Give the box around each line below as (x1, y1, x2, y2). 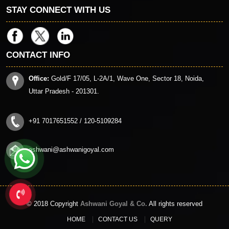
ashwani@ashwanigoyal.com (29, 146, 114, 153)
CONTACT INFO (6, 50, 70, 60)
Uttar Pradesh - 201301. (29, 87, 99, 95)
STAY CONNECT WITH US (6, 5, 110, 15)
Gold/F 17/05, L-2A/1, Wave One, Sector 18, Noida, (49, 75, 204, 82)
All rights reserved (147, 200, 202, 208)
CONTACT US (98, 216, 138, 223)
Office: (29, 75, 49, 82)
